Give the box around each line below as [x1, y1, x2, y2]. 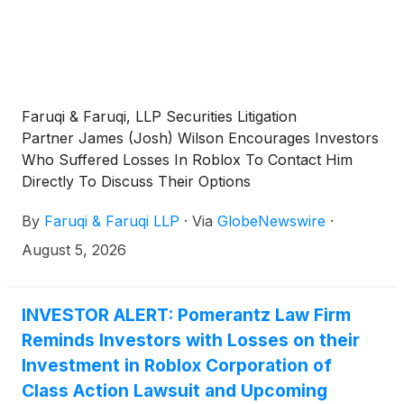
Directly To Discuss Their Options [22, 172, 251, 191]
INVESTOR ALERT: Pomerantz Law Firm [22, 304, 351, 326]
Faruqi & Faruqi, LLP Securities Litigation [22, 107, 297, 126]
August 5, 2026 [22, 241, 126, 260]
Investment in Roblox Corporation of [22, 354, 332, 377]
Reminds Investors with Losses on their [22, 329, 360, 352]
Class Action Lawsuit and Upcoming [22, 380, 327, 402]
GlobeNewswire [217, 212, 326, 231]
